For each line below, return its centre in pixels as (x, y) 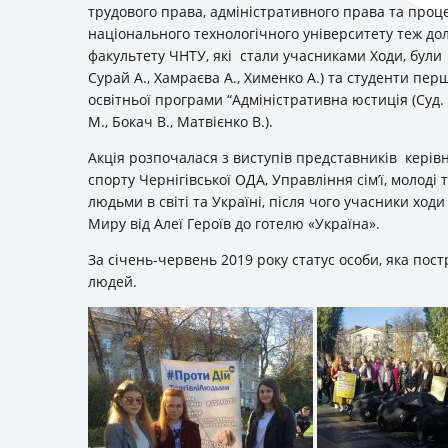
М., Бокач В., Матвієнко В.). (180, 121)
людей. (112, 281)
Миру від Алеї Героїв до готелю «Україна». (234, 223)
